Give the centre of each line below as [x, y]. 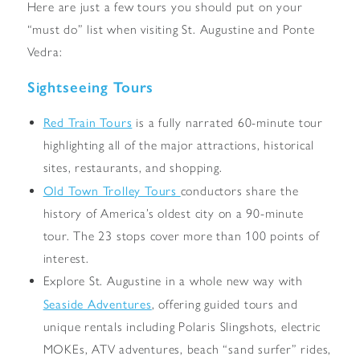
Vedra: [45, 51]
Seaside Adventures [97, 303]
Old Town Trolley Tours [112, 190]
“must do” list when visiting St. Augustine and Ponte [171, 29]
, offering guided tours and [225, 304]
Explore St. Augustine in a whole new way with [173, 280]
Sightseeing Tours [90, 87]
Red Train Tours [88, 121]
